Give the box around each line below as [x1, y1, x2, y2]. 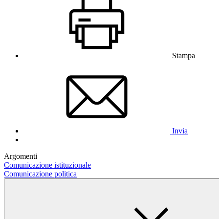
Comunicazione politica [4, 169, 77, 178]
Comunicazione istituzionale [4, 160, 91, 169]
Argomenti [4, 152, 37, 160]
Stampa [172, 51, 195, 60]
